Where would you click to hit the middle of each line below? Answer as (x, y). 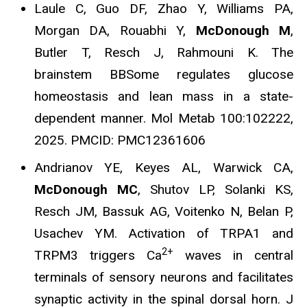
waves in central (233, 256)
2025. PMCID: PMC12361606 (120, 140)
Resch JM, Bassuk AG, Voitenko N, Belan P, (164, 212)
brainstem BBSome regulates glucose (164, 75)
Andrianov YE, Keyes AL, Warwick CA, (164, 168)
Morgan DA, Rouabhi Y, (115, 31)
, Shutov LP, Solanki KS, (216, 190)
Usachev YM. (82, 234)
